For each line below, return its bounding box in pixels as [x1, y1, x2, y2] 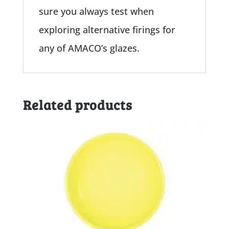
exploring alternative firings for [38, 23, 175, 36]
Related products [22, 95, 132, 113]
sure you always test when [38, 5, 154, 17]
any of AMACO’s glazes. [38, 41, 140, 54]
